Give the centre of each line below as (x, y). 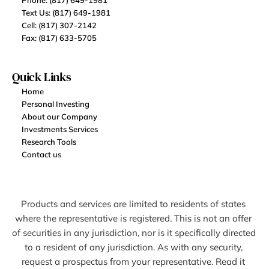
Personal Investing (56, 104)
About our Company (59, 116)
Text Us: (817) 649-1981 (66, 13)
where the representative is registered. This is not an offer (133, 218)
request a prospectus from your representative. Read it (133, 261)
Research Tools (49, 142)
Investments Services (60, 129)
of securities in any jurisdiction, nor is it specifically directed (134, 233)
